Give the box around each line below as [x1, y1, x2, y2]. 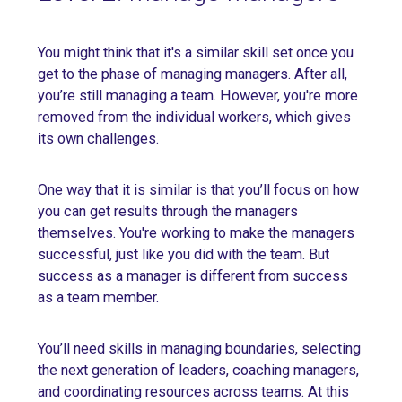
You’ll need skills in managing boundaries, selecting [38, 339, 361, 357]
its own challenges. [38, 129, 159, 147]
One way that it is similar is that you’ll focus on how [38, 180, 359, 198]
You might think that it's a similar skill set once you [38, 43, 354, 61]
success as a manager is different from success [38, 267, 348, 284]
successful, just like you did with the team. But [38, 245, 329, 263]
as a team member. [38, 288, 159, 306]
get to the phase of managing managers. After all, [38, 65, 347, 83]
